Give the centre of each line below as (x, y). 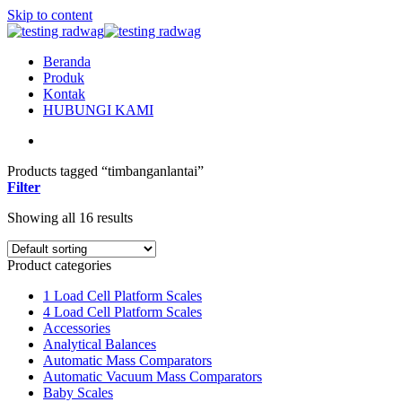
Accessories (77, 328)
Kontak (64, 94)
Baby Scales (78, 393)
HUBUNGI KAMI (98, 110)
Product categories (59, 265)
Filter (24, 187)
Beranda (67, 61)
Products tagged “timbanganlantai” (105, 171)
